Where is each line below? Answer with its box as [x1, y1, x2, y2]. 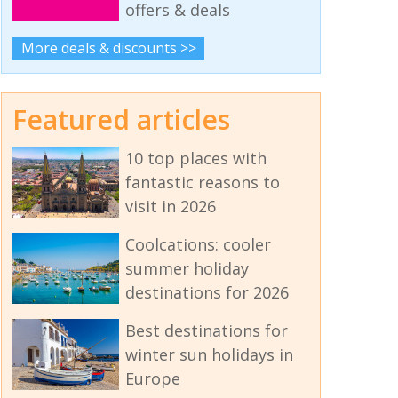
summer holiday [124, 258, 249, 280]
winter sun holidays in [124, 344, 293, 366]
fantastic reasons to [124, 171, 280, 194]
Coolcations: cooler [124, 234, 271, 256]
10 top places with [124, 147, 267, 170]
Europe [124, 368, 180, 390]
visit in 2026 [124, 195, 216, 218]
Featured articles [12, 101, 230, 139]
